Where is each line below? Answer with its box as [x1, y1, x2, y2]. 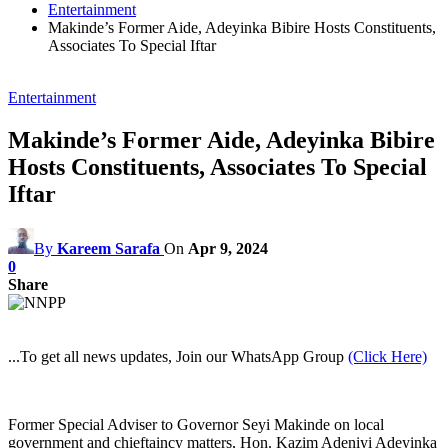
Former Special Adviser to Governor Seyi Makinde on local [8, 415, 384, 433]
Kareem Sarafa [57, 239, 160, 257]
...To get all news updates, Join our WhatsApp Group [8, 347, 348, 365]
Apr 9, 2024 [188, 239, 268, 257]
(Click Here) [348, 347, 427, 365]
